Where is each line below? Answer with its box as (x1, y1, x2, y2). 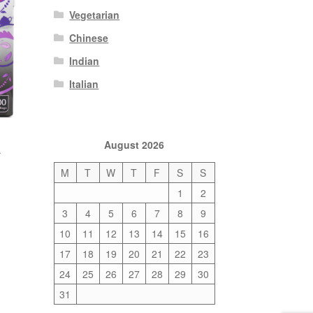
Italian (69, 76, 99, 91)
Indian (69, 53, 100, 68)
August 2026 (104, 137, 165, 152)
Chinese (69, 30, 109, 45)
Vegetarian (69, 7, 120, 22)
